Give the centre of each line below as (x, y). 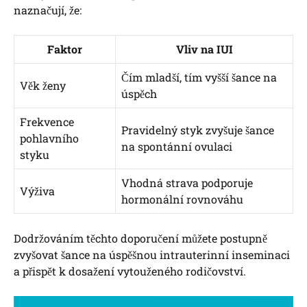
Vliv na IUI (204, 49)
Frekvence (47, 121)
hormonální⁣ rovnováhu (182, 199)
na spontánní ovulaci (177, 146)
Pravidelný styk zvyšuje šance (198, 130)
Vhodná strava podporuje (187, 182)
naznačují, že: (48, 10)
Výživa (37, 191)
